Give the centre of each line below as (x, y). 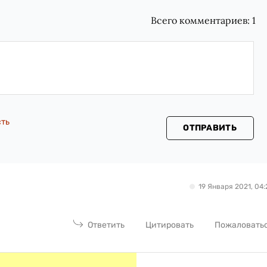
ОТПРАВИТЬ (210, 128)
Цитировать (170, 225)
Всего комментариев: (202, 20)
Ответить (106, 225)
